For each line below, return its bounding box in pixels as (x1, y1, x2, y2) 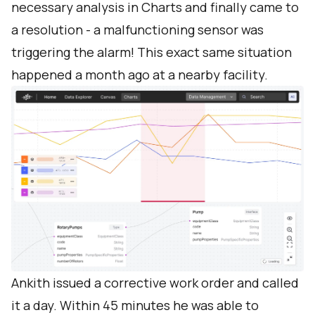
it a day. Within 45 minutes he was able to (11, 297, 259, 314)
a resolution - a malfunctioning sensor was (11, 21, 264, 39)
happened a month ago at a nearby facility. (11, 66, 268, 84)
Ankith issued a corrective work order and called (11, 274, 299, 291)
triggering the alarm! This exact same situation (11, 44, 292, 61)
